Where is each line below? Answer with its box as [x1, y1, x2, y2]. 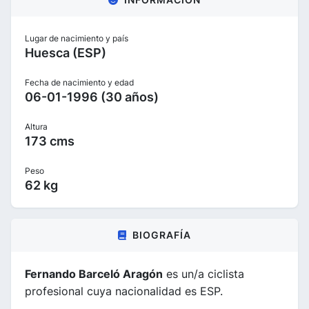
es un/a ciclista [163, 267, 244, 281]
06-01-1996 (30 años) [25, 90, 159, 104]
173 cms [25, 134, 74, 148]
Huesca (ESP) [25, 46, 106, 60]
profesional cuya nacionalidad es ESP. [25, 284, 223, 298]
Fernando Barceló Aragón [25, 267, 163, 281]
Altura [25, 121, 48, 132]
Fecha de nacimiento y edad [25, 77, 134, 88]
